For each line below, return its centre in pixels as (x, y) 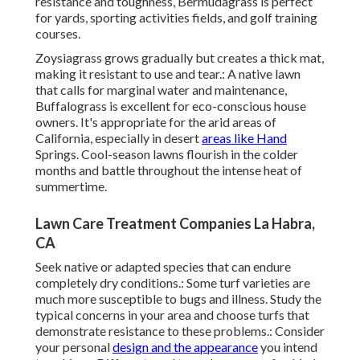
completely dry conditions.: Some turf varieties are (173, 283)
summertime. (71, 186)
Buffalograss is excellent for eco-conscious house (171, 106)
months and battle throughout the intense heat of (169, 170)
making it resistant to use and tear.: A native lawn (168, 74)
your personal (74, 347)
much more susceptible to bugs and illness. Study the (178, 299)
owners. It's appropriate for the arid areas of (156, 122)
